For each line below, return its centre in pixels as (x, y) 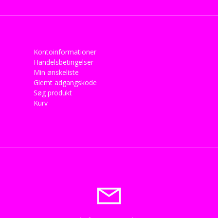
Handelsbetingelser (64, 62)
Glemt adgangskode (65, 82)
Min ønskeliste (56, 72)
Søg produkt (53, 92)
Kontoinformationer (65, 52)
